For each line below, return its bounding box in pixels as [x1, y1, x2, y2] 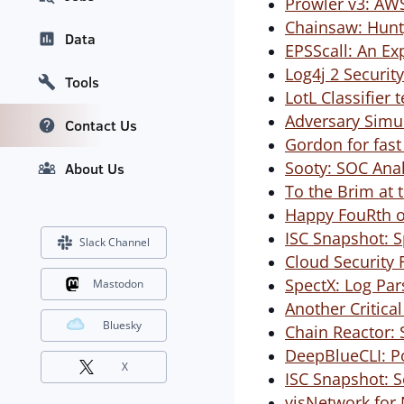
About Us [65, 159, 124, 179]
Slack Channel [79, 234, 150, 251]
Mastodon [92, 276, 143, 292]
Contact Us [65, 115, 137, 136]
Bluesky [103, 317, 142, 334]
